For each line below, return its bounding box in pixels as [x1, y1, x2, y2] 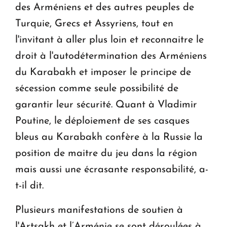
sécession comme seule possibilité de [15, 83, 178, 94]
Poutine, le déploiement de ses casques [15, 116, 190, 126]
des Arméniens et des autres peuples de [15, 2, 194, 13]
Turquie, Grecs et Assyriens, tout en [15, 18, 173, 29]
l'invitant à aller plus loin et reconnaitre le [15, 34, 204, 45]
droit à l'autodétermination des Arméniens [15, 51, 207, 61]
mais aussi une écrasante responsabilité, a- [15, 164, 208, 175]
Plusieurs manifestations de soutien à [15, 205, 183, 215]
